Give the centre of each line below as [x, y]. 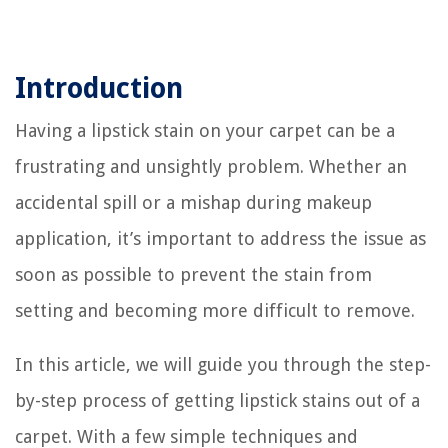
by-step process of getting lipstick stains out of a [217, 400]
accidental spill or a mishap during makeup [193, 202]
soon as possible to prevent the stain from [193, 274]
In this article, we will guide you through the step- [223, 364]
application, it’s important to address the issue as [220, 238]
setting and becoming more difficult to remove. [215, 310]
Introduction [99, 88]
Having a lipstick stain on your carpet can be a [205, 130]
